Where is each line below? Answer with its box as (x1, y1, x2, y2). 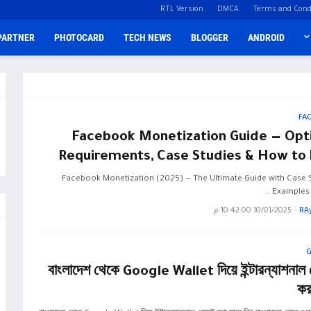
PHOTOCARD (54, 32, 105, 43)
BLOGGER (191, 32, 229, 43)
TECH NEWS (124, 32, 172, 43)
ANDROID (248, 32, 285, 43)
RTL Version (160, 6, 203, 14)
